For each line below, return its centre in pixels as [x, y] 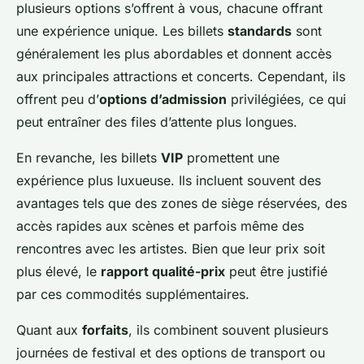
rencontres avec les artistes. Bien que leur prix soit [171, 248]
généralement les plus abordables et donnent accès [174, 53]
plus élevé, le [58, 271]
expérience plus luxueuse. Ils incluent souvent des [169, 180]
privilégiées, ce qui [286, 99]
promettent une [231, 157]
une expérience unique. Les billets [122, 30]
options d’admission [163, 99]
